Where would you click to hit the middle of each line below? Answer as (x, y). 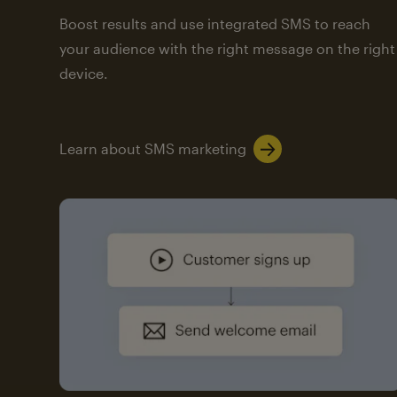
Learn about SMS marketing (153, 148)
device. (84, 74)
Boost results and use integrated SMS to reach (215, 24)
